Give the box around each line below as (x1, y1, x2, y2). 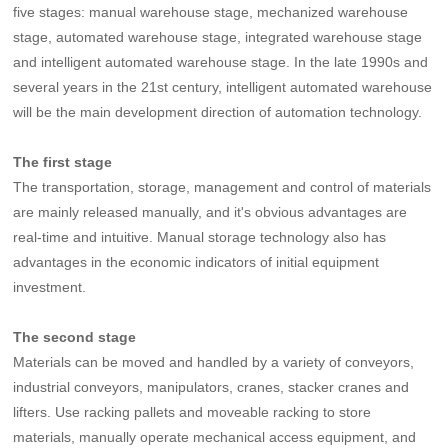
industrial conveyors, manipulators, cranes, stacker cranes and (13, 378, 410, 395)
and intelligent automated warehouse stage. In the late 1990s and (13, 53, 429, 70)
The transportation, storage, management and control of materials (13, 178, 432, 195)
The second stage (13, 328, 137, 345)
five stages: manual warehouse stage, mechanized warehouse (13, 3, 409, 20)
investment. (13, 278, 87, 295)
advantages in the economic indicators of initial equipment (13, 253, 380, 270)
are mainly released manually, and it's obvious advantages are (13, 203, 408, 220)
